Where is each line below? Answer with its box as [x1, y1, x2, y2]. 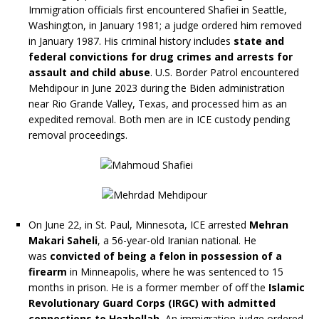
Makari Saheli [28, 233, 98, 247]
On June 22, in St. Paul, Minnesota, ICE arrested [28, 217, 249, 231]
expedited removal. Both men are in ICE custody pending [28, 112, 290, 126]
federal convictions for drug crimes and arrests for [28, 49, 293, 63]
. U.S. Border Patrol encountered [150, 65, 299, 79]
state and [234, 33, 284, 48]
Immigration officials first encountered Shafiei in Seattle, [28, 2, 287, 16]
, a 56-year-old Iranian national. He [98, 233, 256, 247]
